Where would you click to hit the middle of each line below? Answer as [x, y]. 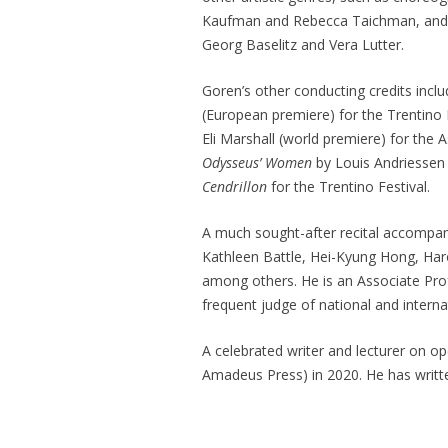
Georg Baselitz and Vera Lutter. [302, 44]
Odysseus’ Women [258, 162]
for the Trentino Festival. [350, 186]
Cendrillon [236, 186]
